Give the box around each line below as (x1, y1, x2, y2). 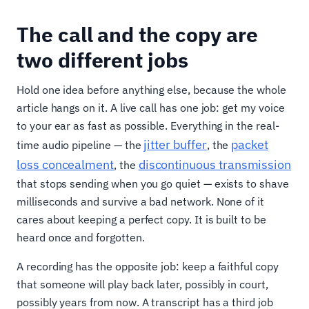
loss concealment (17, 157, 114, 172)
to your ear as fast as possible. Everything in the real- (17, 119, 279, 132)
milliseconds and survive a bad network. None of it (17, 195, 265, 208)
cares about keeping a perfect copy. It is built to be (17, 212, 266, 226)
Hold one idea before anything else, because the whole (17, 83, 286, 97)
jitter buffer (143, 137, 207, 152)
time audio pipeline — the (17, 138, 144, 152)
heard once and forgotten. (17, 230, 145, 244)
